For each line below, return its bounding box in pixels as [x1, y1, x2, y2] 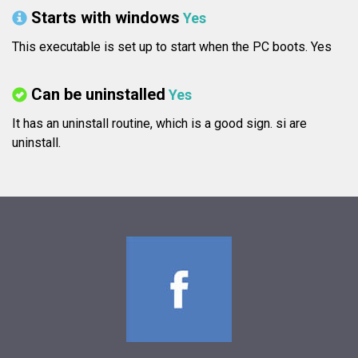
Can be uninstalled [31, 85, 165, 105]
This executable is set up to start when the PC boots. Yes [12, 39, 332, 55]
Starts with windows [31, 8, 180, 28]
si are [276, 116, 307, 132]
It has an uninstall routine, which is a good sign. [12, 116, 276, 132]
